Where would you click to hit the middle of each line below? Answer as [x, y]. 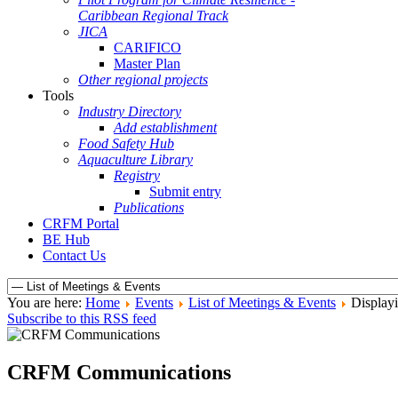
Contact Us [74, 255]
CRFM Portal [81, 223]
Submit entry [185, 191]
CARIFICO [147, 48]
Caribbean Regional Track [153, 16]
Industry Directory [130, 111]
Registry [137, 175]
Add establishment [165, 127]
